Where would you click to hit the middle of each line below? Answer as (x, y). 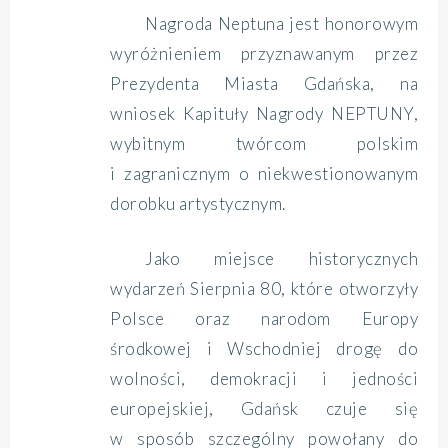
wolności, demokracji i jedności (264, 378)
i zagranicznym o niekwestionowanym (264, 173)
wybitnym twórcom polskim (264, 143)
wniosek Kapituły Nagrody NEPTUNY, (264, 113)
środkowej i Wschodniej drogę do (264, 348)
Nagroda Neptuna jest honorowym (281, 23)
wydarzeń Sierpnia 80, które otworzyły (264, 288)
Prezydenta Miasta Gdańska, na (264, 83)
